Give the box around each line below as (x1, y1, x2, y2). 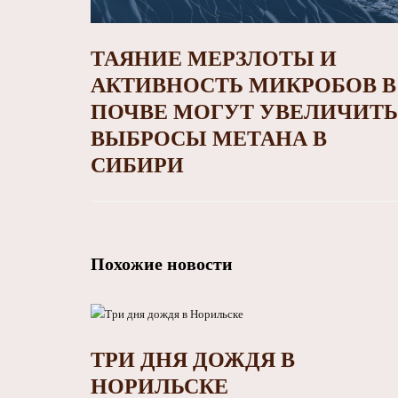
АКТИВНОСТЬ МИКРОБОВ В (91, 74, 396, 98)
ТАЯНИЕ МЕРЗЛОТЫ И (91, 47, 337, 71)
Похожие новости (91, 254, 233, 275)
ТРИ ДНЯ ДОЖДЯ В (91, 348, 295, 372)
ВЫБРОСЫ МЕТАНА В (91, 127, 327, 151)
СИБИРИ (91, 154, 184, 178)
